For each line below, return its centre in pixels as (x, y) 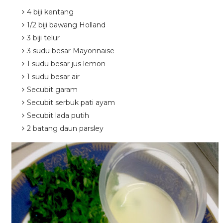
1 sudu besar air (53, 77)
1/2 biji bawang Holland (66, 25)
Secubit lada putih (58, 116)
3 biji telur (43, 38)
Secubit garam (52, 90)
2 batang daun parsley (66, 129)
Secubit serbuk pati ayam (71, 103)
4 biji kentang (50, 12)
